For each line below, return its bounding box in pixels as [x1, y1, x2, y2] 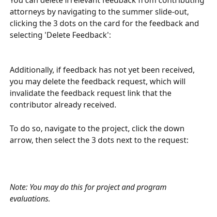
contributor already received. [10, 99, 116, 110]
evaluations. [10, 193, 50, 204]
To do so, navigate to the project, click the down [10, 123, 186, 134]
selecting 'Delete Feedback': [10, 29, 111, 40]
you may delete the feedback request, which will [10, 76, 187, 87]
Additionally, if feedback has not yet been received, [10, 64, 197, 76]
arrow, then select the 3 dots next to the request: [10, 134, 188, 145]
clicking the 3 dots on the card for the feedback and [10, 17, 201, 29]
